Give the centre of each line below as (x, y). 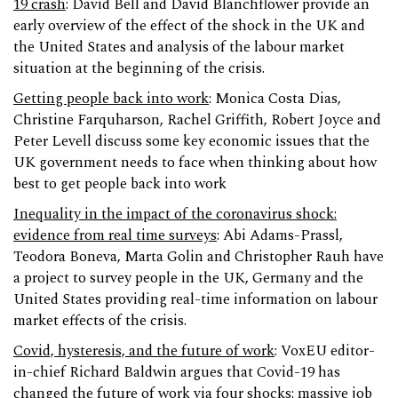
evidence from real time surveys (115, 235)
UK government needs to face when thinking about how (195, 163)
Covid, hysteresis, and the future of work (144, 351)
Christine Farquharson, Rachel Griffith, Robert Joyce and (197, 120)
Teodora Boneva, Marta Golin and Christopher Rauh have (199, 257)
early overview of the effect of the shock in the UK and (189, 26)
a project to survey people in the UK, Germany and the (188, 278)
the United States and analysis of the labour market (179, 47)
